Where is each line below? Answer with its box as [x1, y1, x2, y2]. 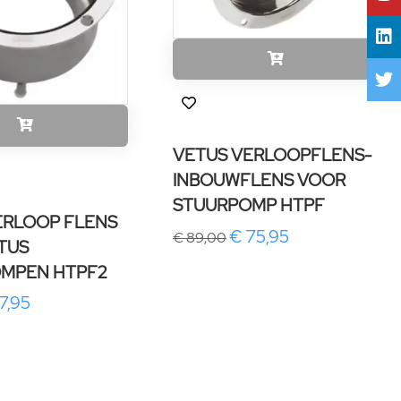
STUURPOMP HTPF [173, 193, 325, 218]
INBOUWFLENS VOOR [173, 168, 346, 192]
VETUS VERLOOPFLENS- [173, 143, 372, 167]
